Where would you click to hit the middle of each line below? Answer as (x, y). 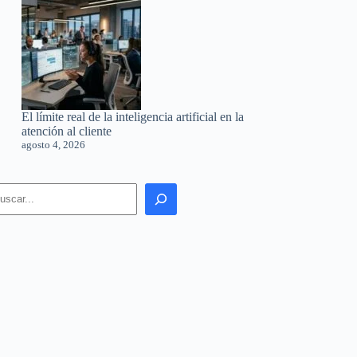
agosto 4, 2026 (54, 144)
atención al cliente (67, 131)
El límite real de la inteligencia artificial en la (133, 116)
